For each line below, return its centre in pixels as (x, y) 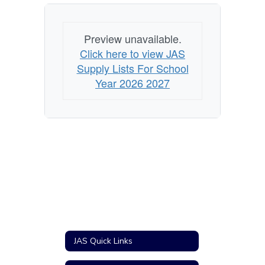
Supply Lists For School (132, 68)
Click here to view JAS (132, 53)
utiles (28, 13)
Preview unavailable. (132, 38)
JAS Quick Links (103, 241)
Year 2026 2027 (132, 83)
